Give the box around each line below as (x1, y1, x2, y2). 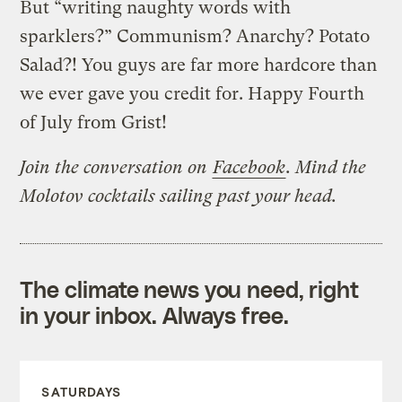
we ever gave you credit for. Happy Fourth (20, 83, 365, 104)
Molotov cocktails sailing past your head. (20, 185, 337, 206)
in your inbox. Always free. (20, 301, 289, 328)
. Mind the (286, 156, 367, 178)
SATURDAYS (41, 383, 122, 399)
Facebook (213, 156, 286, 178)
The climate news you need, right (20, 275, 360, 302)
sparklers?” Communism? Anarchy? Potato (20, 25, 371, 47)
